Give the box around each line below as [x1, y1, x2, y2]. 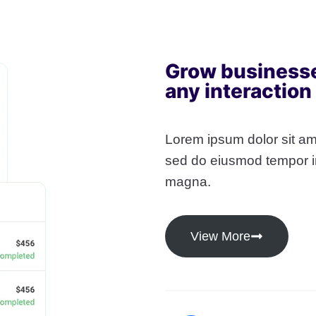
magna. [165, 174, 214, 189]
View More [190, 229, 250, 243]
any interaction [165, 78, 312, 103]
